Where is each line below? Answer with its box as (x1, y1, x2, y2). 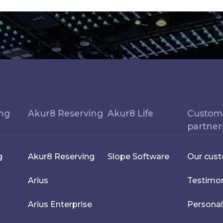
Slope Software (108, 152, 169, 161)
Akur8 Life (108, 108, 153, 118)
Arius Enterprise (28, 200, 92, 209)
